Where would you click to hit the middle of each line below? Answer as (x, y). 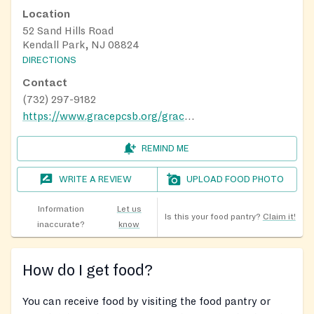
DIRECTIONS (49, 61)
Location (46, 14)
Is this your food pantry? (212, 217)
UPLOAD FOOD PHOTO (235, 180)
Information (61, 210)
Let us (129, 210)
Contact (45, 83)
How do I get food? (88, 271)
